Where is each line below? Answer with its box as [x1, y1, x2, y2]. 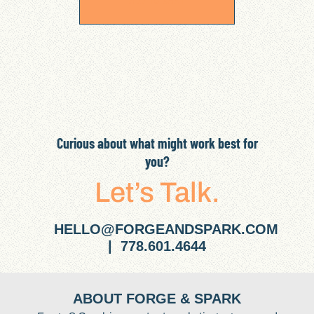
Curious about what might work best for [56, 134, 258, 151]
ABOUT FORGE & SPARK [73, 290, 241, 306]
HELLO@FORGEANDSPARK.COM [54, 221, 283, 237]
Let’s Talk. [94, 177, 220, 207]
